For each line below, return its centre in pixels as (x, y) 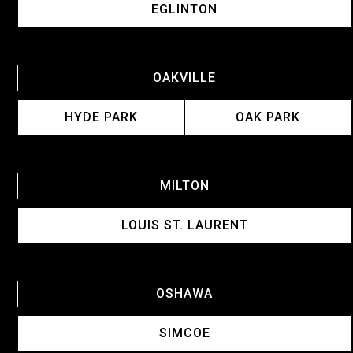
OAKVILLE (184, 78)
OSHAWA (184, 294)
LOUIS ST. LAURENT (184, 225)
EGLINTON (184, 9)
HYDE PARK (101, 117)
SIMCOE (184, 333)
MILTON (184, 186)
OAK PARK (268, 117)
